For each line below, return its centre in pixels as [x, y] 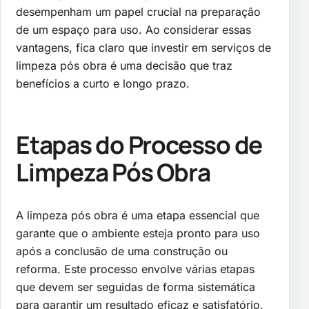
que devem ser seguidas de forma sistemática [136, 287]
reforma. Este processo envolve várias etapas [135, 269]
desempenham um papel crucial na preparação [138, 11]
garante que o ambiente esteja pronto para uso [138, 233]
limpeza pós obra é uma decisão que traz [124, 65]
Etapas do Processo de [139, 145]
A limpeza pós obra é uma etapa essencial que [138, 216]
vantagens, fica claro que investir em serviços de [143, 47]
